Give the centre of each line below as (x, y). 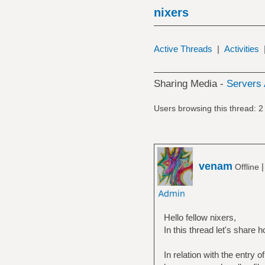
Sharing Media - (190, 84)
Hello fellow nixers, (200, 217)
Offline (247, 167)
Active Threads (183, 49)
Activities (241, 49)
